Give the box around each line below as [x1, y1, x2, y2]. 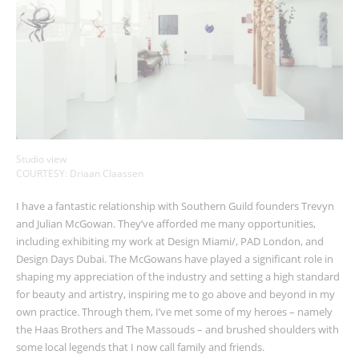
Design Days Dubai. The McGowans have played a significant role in [16, 252, 333, 267]
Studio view [16, 152, 67, 167]
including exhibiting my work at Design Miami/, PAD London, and [16, 234, 324, 249]
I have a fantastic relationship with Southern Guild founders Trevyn [16, 199, 334, 214]
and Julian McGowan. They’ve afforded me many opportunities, [16, 216, 316, 232]
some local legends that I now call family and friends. [16, 340, 264, 355]
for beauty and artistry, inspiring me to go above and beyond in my [16, 287, 335, 302]
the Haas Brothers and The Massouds [16, 322, 197, 337]
